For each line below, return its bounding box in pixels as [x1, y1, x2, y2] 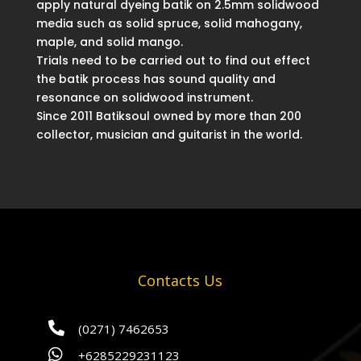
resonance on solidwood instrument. [35, 89, 253, 106]
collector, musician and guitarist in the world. [35, 127, 302, 143]
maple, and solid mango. [35, 34, 183, 51]
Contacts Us [138, 271, 223, 291]
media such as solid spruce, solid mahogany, [35, 15, 302, 32]
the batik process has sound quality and [35, 71, 276, 88]
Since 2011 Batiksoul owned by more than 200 [35, 108, 301, 125]
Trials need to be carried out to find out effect [35, 52, 310, 69]
